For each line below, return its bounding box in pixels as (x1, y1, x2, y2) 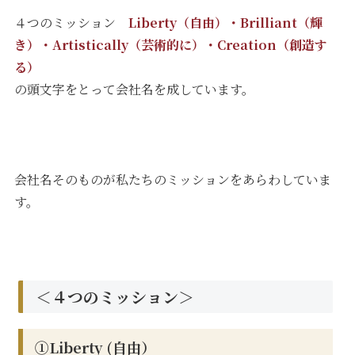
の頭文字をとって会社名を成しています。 (14, 80, 255, 99)
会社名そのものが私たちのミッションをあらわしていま (14, 170, 332, 189)
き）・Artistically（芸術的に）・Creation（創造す (14, 36, 328, 55)
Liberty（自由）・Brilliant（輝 (128, 13, 323, 32)
